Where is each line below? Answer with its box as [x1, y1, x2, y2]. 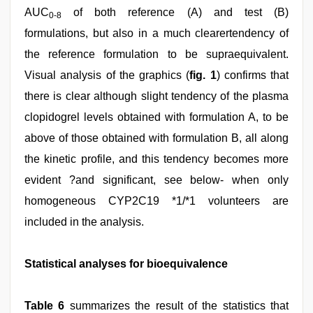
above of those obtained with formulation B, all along [24, 131, 289, 144]
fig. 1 [189, 68, 217, 81]
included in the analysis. [24, 215, 144, 228]
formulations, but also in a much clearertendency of [24, 27, 289, 39]
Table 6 [24, 299, 65, 312]
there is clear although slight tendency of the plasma [24, 89, 289, 102]
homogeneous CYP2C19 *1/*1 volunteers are [24, 194, 289, 207]
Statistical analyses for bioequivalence [24, 257, 228, 270]
